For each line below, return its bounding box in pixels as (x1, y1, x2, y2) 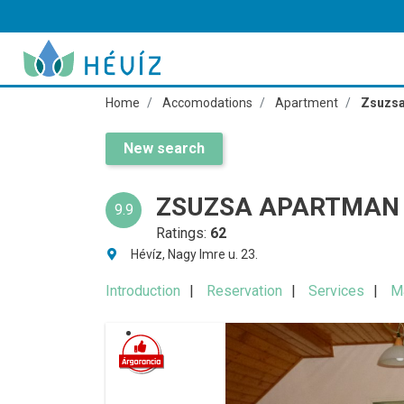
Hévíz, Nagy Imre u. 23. (131, 247, 258, 262)
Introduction (106, 282, 180, 299)
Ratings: (156, 225, 211, 242)
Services (308, 282, 364, 299)
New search (124, 140, 205, 157)
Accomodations (162, 96, 252, 110)
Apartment (275, 96, 338, 110)
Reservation (207, 282, 282, 299)
